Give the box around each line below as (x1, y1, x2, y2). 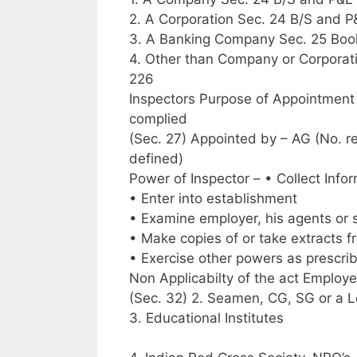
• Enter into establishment (129, 190, 297, 206)
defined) (129, 150, 183, 167)
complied (129, 110, 187, 127)
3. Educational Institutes (129, 309, 284, 326)
